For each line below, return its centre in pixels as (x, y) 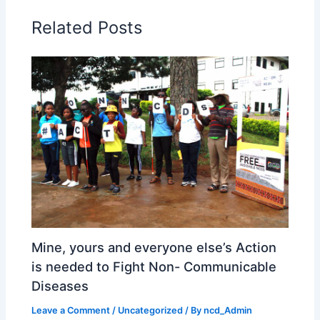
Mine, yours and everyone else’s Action (154, 247)
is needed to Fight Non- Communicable (154, 267)
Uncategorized (151, 311)
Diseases (60, 286)
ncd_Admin (228, 311)
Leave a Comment (71, 311)
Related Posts (87, 28)
